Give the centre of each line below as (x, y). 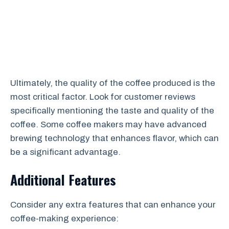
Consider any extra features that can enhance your (113, 205)
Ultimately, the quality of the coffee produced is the (113, 83)
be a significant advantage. (65, 152)
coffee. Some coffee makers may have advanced (108, 124)
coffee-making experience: (64, 219)
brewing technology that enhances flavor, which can (114, 138)
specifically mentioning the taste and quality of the (112, 110)
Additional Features (63, 180)
